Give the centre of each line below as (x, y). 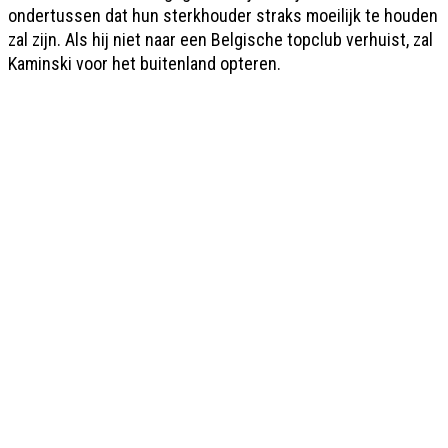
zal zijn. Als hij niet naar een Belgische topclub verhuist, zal (220, 39)
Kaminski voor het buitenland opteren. (144, 63)
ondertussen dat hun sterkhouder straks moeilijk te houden (223, 15)
